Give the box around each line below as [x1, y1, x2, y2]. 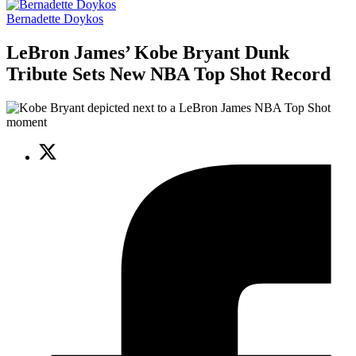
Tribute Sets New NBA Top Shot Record [6, 64, 331, 85]
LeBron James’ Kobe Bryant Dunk [6, 42, 289, 64]
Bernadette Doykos [6, 12, 103, 26]
